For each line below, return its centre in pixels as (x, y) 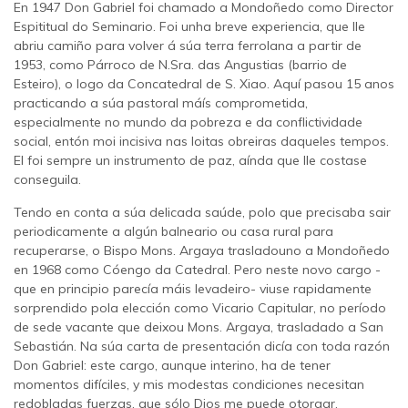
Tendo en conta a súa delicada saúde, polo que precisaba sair (202, 213)
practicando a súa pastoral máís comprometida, (161, 103)
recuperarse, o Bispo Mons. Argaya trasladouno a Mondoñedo (202, 251)
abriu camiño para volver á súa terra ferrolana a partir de (188, 46)
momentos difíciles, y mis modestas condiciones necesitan (189, 385)
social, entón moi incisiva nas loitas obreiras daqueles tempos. (201, 142)
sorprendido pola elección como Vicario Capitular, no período (200, 308)
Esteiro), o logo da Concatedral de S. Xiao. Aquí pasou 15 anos (204, 84)
